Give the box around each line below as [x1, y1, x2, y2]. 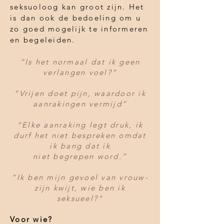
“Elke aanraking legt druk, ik [16, 119, 143, 129]
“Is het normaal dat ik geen [19, 56, 140, 66]
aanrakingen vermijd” [33, 98, 127, 108]
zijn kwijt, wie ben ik [34, 182, 125, 192]
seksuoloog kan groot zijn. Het [10, 1, 144, 11]
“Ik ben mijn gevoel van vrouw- [11, 172, 148, 182]
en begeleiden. [10, 34, 78, 44]
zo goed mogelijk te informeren [10, 23, 148, 33]
